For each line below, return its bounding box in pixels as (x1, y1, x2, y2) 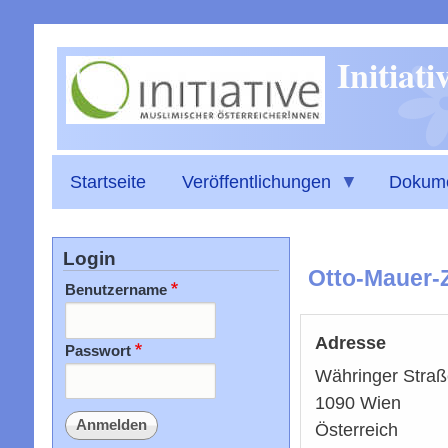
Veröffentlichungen (181, 171, 331, 192)
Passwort (64, 341, 131, 359)
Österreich (314, 419, 398, 440)
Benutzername (64, 281, 167, 298)
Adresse (314, 332, 386, 353)
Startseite (69, 171, 146, 192)
